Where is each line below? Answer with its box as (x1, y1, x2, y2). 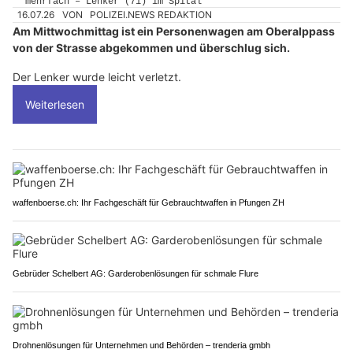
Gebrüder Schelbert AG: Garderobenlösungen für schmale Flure (13, 268, 258, 278)
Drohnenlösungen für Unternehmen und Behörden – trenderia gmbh (13, 340, 270, 350)
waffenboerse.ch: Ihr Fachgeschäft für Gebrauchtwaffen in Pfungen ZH (13, 197, 284, 207)
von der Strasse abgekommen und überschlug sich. (13, 40, 290, 54)
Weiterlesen (25, 97, 84, 111)
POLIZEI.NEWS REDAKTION (90, 8, 213, 20)
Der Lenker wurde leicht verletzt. (13, 69, 181, 84)
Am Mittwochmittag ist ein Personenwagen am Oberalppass (13, 24, 335, 38)
